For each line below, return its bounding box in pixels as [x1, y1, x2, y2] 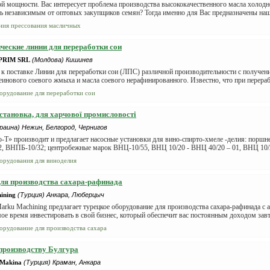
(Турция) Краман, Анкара [24, 259, 101, 266]
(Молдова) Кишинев [32, 56, 93, 63]
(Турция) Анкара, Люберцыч [17, 191, 104, 198]
